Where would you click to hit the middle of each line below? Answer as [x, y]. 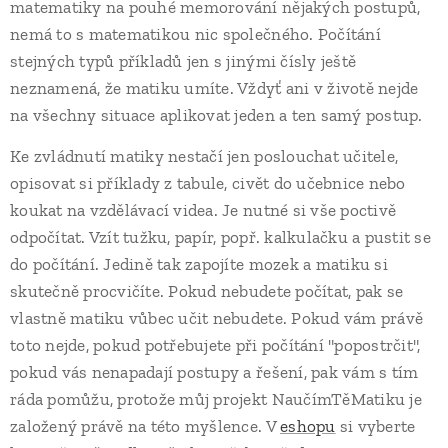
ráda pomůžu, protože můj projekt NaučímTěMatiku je [216, 399]
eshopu [308, 426]
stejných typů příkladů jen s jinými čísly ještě [183, 61]
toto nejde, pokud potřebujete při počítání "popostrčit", [215, 345]
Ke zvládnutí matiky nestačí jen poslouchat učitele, [204, 156]
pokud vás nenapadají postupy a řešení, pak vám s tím [214, 372]
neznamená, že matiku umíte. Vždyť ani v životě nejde [214, 88]
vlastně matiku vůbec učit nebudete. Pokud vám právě [217, 318]
